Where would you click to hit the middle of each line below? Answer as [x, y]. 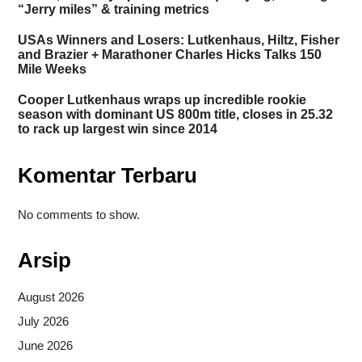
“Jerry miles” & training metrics [113, 10]
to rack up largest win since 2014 [117, 129]
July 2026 [43, 321]
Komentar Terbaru [107, 176]
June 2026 [45, 345]
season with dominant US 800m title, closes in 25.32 [175, 115]
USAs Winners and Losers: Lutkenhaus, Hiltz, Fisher [178, 40]
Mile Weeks [52, 69]
